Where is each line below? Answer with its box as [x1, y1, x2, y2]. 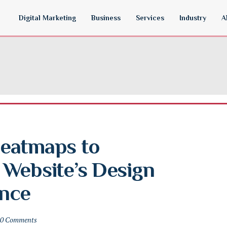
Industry [179, 14, 206, 22]
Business [91, 14, 121, 22]
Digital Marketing [19, 14, 76, 22]
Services [136, 14, 164, 22]
